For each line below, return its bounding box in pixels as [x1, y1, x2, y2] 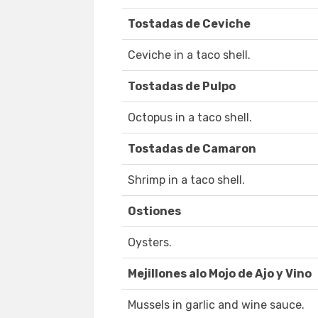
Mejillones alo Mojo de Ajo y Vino [128, 267, 312, 281]
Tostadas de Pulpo [128, 79, 236, 94]
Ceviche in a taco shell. [128, 48, 251, 62]
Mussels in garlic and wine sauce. [128, 298, 305, 312]
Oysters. [128, 236, 172, 250]
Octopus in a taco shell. [128, 111, 252, 125]
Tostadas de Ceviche [128, 17, 251, 31]
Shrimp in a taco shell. [128, 173, 245, 187]
